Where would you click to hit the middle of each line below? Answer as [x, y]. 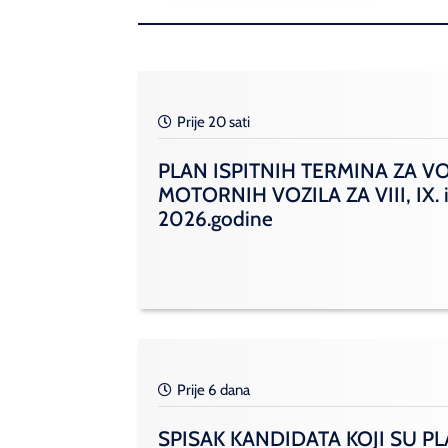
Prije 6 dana [213, 390]
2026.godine [215, 219]
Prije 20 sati [213, 122]
